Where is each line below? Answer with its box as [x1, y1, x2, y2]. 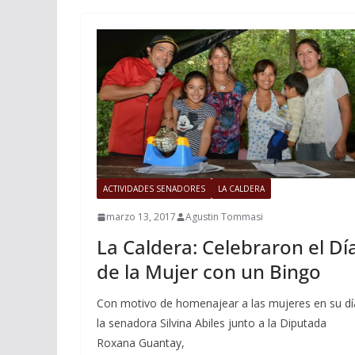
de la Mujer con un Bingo [97, 258, 321, 285]
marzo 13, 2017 [106, 210, 176, 224]
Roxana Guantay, [97, 335, 185, 351]
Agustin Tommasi [185, 210, 263, 224]
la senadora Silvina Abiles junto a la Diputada [97, 315, 326, 331]
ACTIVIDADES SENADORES [103, 183, 205, 195]
